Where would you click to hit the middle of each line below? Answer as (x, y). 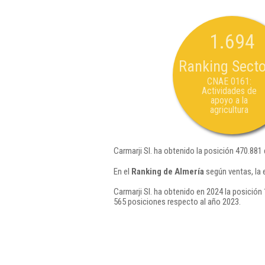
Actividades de (229, 91)
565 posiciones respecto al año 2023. (177, 202)
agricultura (229, 110)
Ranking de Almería (168, 171)
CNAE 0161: (229, 81)
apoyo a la (229, 100)
